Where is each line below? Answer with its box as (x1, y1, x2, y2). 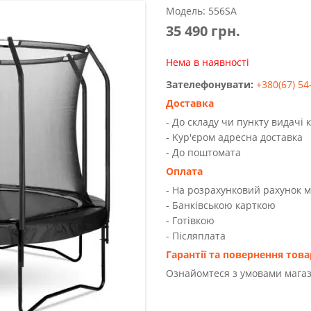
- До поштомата (166, 146, 241, 159)
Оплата (166, 165, 203, 178)
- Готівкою (166, 214, 215, 227)
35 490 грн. (166, 22, 240, 40)
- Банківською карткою (166, 199, 276, 212)
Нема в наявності (166, 56, 249, 69)
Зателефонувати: (166, 78, 256, 91)
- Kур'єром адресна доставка (166, 131, 303, 144)
